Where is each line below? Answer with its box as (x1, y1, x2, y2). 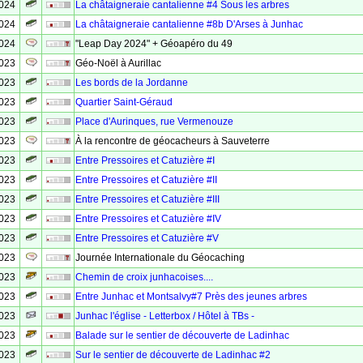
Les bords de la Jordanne (75, 77, 188, 88)
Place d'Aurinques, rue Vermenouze (75, 116, 233, 127)
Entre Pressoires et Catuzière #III (75, 194, 220, 205)
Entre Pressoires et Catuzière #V (75, 233, 219, 244)
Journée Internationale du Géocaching (75, 252, 245, 263)
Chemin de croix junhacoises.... (75, 271, 213, 283)
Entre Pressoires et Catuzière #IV (75, 213, 221, 224)
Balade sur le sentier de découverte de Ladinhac (75, 330, 289, 341)
